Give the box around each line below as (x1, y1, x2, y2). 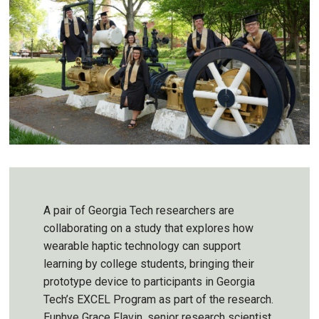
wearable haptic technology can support (43, 239, 241, 253)
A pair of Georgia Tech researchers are (43, 204, 234, 218)
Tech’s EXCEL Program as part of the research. (43, 293, 273, 307)
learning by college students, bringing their (43, 257, 254, 271)
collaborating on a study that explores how (43, 221, 253, 236)
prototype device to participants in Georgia (43, 275, 255, 289)
